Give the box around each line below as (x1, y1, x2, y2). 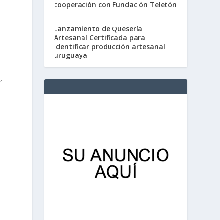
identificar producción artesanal (54, 42, 165, 52)
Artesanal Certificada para (54, 33, 146, 43)
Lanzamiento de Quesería (54, 24, 143, 34)
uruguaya (54, 51, 88, 60)
